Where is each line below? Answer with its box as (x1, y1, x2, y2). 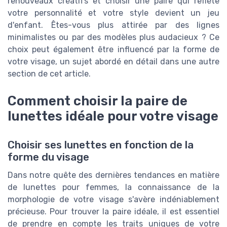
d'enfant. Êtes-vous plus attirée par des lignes (8, 20, 219, 30)
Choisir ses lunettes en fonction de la (8, 138, 194, 151)
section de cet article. (8, 69, 91, 79)
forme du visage (8, 150, 89, 163)
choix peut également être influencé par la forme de (8, 45, 219, 55)
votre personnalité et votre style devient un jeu (8, 8, 219, 18)
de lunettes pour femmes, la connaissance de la (8, 182, 219, 192)
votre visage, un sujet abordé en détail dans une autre (8, 57, 219, 67)
